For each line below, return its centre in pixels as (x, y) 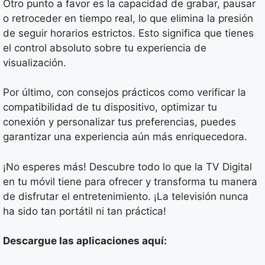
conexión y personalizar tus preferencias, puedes (119, 122)
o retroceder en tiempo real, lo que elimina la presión (128, 18)
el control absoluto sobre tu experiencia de (105, 48)
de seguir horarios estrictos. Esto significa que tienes (128, 33)
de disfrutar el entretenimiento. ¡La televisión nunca (126, 196)
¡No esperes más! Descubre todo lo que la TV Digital (127, 167)
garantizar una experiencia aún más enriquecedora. (125, 137)
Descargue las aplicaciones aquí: (85, 241)
